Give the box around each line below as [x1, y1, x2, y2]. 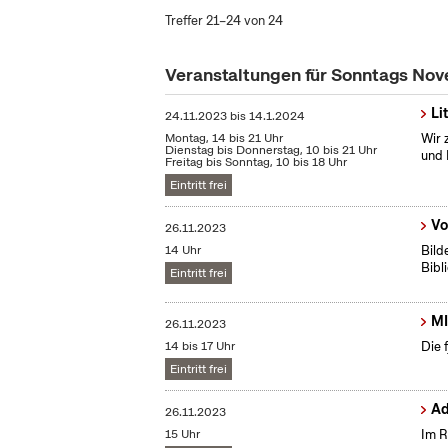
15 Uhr [165, 426, 201, 443]
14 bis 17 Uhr [165, 338, 236, 355]
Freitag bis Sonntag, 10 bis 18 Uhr [165, 154, 348, 171]
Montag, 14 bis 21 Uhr [165, 130, 284, 147]
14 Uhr [165, 242, 202, 259]
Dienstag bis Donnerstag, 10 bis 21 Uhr [165, 142, 378, 159]
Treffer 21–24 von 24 [165, 12, 284, 29]
